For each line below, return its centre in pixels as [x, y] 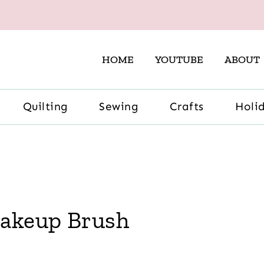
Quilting [46, 107]
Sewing [119, 107]
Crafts [187, 107]
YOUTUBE [179, 60]
